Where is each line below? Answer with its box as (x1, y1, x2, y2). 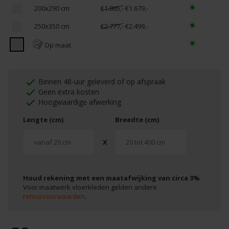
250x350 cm (34, 21, 70, 31)
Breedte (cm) (115, 115, 159, 124)
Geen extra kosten (38, 87, 99, 97)
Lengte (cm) (23, 115, 63, 124)
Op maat (42, 40, 71, 50)
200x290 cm (34, 4, 70, 13)
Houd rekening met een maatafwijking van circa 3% (23, 173, 201, 182)
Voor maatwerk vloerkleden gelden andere (23, 182, 157, 192)
